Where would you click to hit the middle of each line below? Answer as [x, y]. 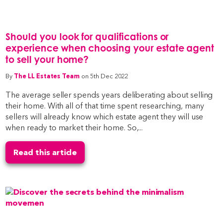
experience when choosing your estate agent [110, 48]
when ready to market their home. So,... [74, 128]
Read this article [45, 153]
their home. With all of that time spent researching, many [105, 106]
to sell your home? [47, 59]
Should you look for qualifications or [87, 36]
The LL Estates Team [47, 76]
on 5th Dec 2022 [105, 76]
